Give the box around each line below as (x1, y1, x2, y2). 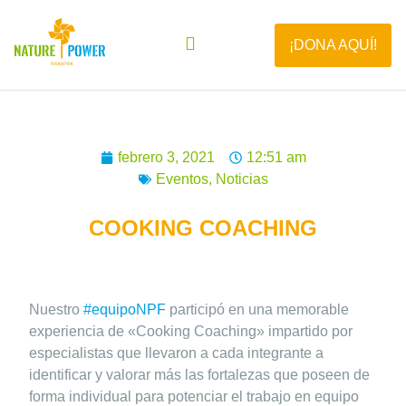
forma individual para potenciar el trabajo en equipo (29, 389, 359, 404)
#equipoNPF (83, 302, 166, 317)
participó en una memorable (166, 302, 349, 317)
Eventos (155, 171, 208, 187)
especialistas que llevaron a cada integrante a (29, 345, 324, 361)
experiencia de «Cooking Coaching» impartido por (29, 324, 353, 339)
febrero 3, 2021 (117, 150, 215, 165)
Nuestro (29, 302, 83, 317)
